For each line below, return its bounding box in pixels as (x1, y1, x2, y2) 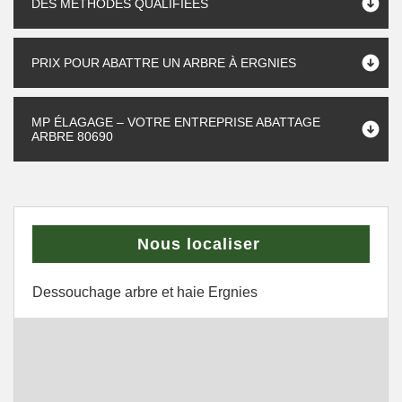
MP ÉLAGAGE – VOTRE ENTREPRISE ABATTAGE (31, 115, 320, 129)
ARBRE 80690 (31, 129, 113, 144)
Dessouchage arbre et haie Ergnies (32, 284, 258, 300)
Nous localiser (137, 235, 260, 253)
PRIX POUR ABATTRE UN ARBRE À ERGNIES (31, 56, 296, 70)
